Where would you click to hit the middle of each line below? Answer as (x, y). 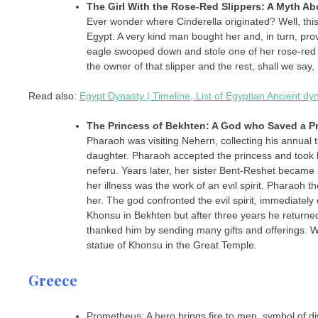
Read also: (54, 95)
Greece (53, 280)
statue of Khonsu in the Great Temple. (172, 245)
